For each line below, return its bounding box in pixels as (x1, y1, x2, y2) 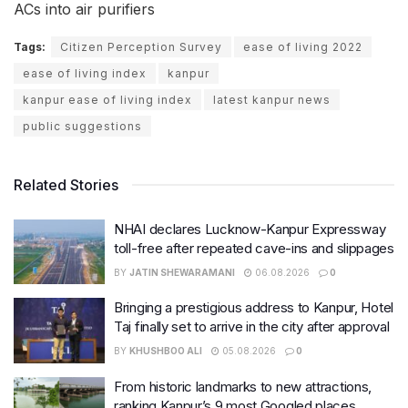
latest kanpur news (213, 92, 331, 107)
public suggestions (23, 118, 142, 133)
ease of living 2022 (243, 39, 362, 54)
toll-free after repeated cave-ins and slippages (114, 239, 394, 257)
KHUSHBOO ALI (129, 345, 202, 357)
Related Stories (14, 175, 118, 194)
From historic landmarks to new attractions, (114, 377, 372, 395)
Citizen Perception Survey (60, 39, 222, 54)
